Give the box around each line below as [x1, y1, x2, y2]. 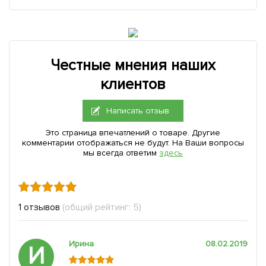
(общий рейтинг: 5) [62, 201, 141, 213]
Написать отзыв [106, 106, 170, 116]
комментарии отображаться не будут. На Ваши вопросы [22, 138, 244, 148]
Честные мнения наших [50, 56, 216, 75]
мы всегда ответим [83, 148, 160, 158]
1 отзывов [18, 201, 60, 213]
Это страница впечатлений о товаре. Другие [45, 128, 221, 138]
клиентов [100, 75, 166, 94]
